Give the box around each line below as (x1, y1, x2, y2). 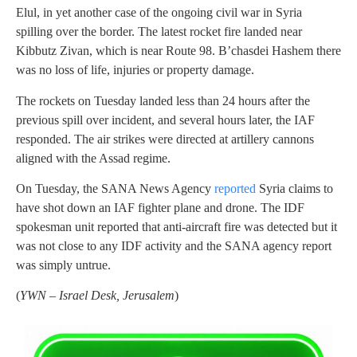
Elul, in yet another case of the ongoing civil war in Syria (16, 6, 302, 20)
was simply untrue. (16, 257, 111, 272)
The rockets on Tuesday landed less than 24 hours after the (16, 93, 310, 108)
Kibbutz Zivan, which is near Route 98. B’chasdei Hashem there (16, 44, 341, 58)
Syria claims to (256, 181, 333, 195)
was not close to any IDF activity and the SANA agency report (16, 238, 331, 253)
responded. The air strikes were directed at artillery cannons (16, 131, 314, 146)
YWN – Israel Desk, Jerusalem (20, 288, 175, 303)
